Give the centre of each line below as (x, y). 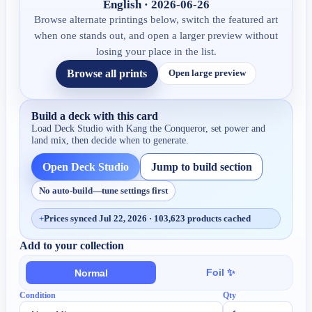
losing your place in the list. (156, 51)
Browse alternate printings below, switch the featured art (156, 19)
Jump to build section (201, 166)
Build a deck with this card (95, 116)
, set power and (236, 128)
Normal (91, 273)
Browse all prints (107, 73)
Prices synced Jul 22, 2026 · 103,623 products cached (148, 219)
